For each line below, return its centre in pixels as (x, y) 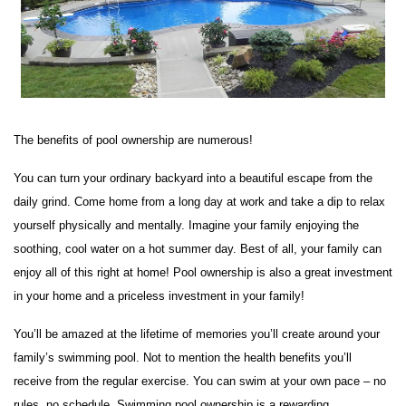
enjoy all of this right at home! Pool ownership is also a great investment (203, 273)
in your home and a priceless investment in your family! (159, 297)
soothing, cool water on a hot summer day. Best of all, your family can (198, 250)
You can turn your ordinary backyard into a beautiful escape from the (193, 179)
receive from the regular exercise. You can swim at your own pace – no (200, 382)
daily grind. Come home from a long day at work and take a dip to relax (199, 203)
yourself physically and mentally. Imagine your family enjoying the (186, 226)
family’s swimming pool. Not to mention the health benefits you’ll (183, 358)
